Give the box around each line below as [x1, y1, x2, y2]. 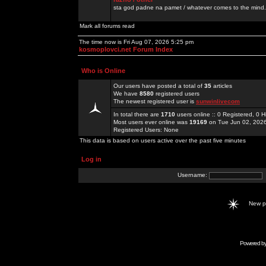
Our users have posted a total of [113, 83, 204, 89]
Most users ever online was [113, 119, 189, 125]
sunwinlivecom [196, 98, 240, 104]
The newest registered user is [113, 98, 196, 104]
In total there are [113, 111, 161, 118]
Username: [178, 172, 209, 179]
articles [211, 83, 232, 89]
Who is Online [81, 67, 125, 74]
